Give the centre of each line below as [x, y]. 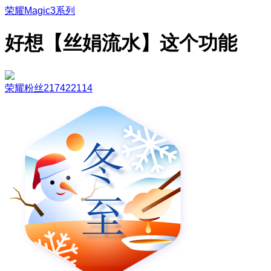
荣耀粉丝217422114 [49, 88]
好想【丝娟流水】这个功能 [121, 43]
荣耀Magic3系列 [40, 11]
